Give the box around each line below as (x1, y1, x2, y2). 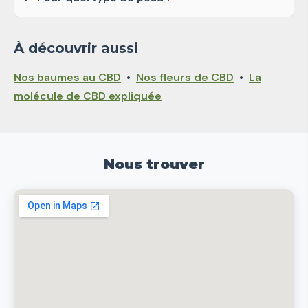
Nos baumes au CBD (14, 69, 121, 85)
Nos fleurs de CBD (136, 69, 234, 85)
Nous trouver (103, 155, 205, 173)
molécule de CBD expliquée (14, 88, 162, 103)
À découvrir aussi (14, 39, 138, 56)
